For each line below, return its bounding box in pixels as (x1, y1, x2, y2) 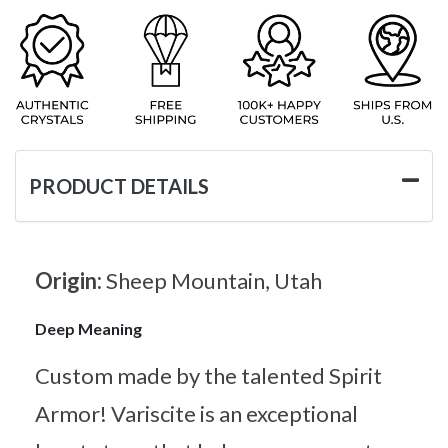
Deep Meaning (35, 318, 142, 338)
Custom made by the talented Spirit (35, 361, 382, 389)
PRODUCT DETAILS (29, 173, 209, 198)
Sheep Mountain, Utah (106, 266, 322, 294)
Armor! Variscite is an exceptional (35, 399, 358, 427)
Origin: (35, 266, 106, 294)
